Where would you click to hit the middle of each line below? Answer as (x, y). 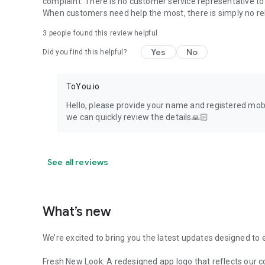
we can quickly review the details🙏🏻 (137, 117)
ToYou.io (83, 86)
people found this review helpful (102, 33)
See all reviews (78, 162)
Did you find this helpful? (85, 52)
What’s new (77, 211)
